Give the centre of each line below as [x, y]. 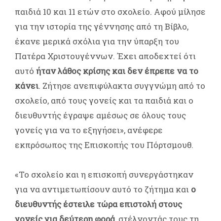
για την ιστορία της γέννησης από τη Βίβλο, [102, 27]
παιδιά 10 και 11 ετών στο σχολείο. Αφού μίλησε [110, 12]
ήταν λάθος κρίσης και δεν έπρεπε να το [117, 71]
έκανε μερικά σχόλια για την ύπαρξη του [97, 41]
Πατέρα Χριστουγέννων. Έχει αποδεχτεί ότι [105, 56]
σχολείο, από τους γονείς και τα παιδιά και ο [104, 101]
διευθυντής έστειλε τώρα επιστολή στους [98, 204]
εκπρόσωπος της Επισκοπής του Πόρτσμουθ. [104, 145]
